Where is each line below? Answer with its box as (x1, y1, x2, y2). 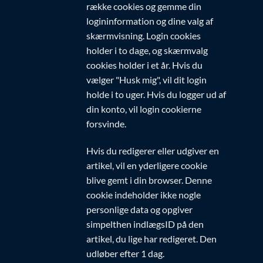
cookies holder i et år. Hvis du (86, 59, 203, 71)
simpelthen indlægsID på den (86, 218, 204, 230)
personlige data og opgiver (86, 203, 193, 215)
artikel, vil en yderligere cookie (86, 159, 207, 171)
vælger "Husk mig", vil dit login (86, 74, 207, 86)
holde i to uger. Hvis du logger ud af (86, 89, 226, 100)
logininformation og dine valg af (86, 15, 213, 27)
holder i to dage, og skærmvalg (86, 45, 208, 56)
